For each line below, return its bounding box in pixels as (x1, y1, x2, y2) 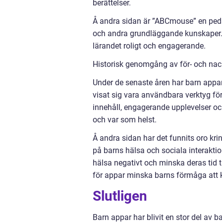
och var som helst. (93, 115, 157, 125)
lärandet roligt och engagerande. (93, 41, 206, 51)
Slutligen (93, 188, 147, 205)
